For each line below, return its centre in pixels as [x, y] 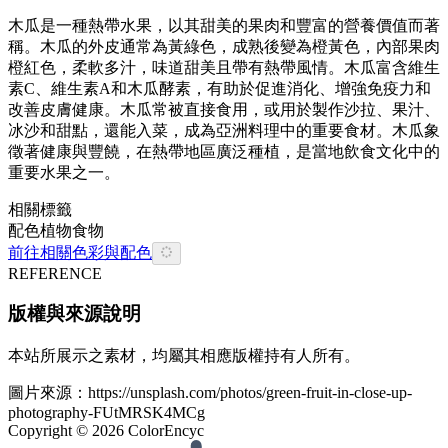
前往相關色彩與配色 [80, 253]
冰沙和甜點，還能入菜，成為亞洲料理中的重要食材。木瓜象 [224, 131]
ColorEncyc [164, 431]
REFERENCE [55, 273]
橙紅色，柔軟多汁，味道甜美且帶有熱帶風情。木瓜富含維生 [224, 68]
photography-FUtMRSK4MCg [106, 413]
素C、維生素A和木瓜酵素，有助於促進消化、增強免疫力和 [219, 89]
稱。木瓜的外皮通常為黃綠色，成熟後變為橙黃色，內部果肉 [224, 47]
